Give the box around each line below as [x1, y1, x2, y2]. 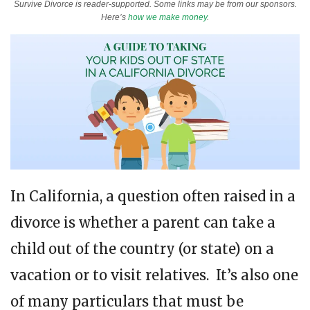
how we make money [128, 12, 207, 22]
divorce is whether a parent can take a [10, 213, 275, 231]
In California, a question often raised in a [10, 187, 295, 205]
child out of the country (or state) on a [10, 239, 274, 257]
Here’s [101, 12, 128, 22]
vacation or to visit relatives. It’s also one [10, 266, 298, 284]
